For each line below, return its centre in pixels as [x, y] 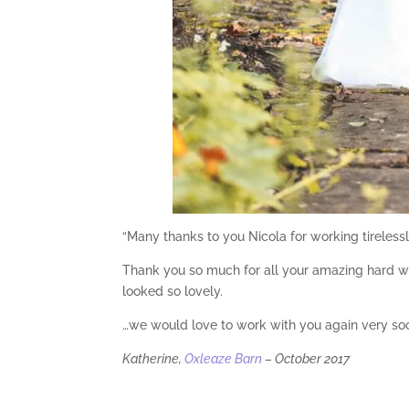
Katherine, [154, 359]
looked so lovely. [173, 292]
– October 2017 [306, 359]
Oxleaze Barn [224, 359]
